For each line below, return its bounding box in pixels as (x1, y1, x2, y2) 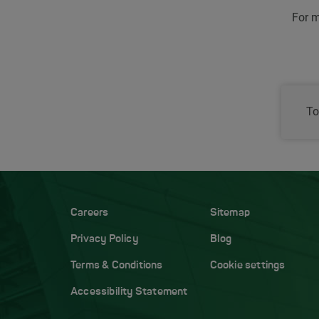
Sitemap (209, 208, 250, 219)
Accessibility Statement (70, 287, 188, 298)
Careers (70, 208, 109, 219)
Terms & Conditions (70, 261, 163, 272)
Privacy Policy (70, 234, 138, 246)
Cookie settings (209, 261, 286, 272)
